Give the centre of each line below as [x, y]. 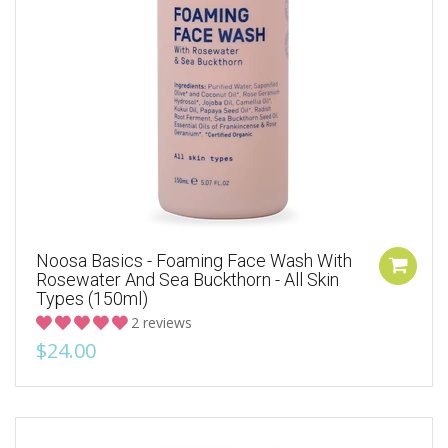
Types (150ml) [92, 299]
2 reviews [161, 323]
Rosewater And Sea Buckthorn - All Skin [187, 280]
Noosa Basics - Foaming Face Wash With [194, 261]
